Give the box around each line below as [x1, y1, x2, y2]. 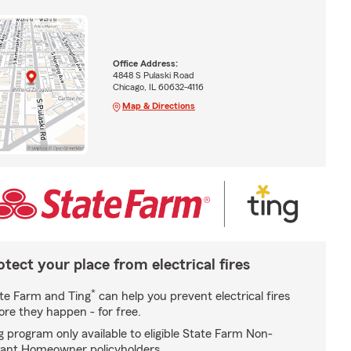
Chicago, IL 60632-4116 [112, 81, 204, 92]
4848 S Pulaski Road [112, 70, 194, 80]
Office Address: [112, 58, 178, 68]
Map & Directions [121, 100, 195, 110]
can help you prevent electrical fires [96, 289, 290, 302]
